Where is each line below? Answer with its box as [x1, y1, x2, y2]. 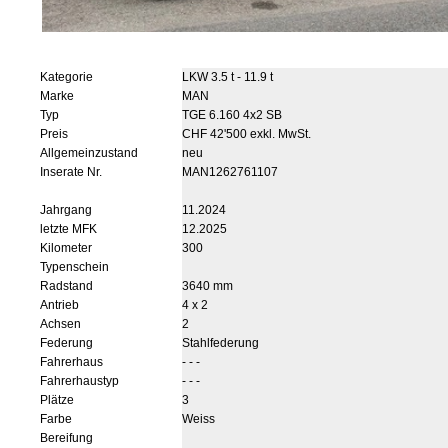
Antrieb [40, 298, 79, 312]
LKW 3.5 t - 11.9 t [182, 70, 273, 84]
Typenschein [40, 260, 109, 274]
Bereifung [40, 431, 93, 445]
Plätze [40, 393, 74, 407]
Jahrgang [40, 203, 92, 217]
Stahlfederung [182, 336, 259, 350]
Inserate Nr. [40, 165, 102, 179]
